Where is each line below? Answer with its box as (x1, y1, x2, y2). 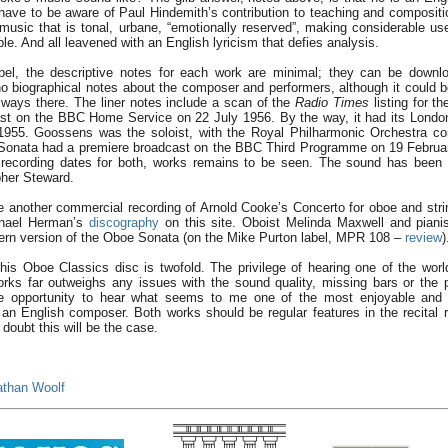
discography (88, 215, 159, 230)
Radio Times (295, 95, 370, 110)
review (405, 230, 442, 245)
